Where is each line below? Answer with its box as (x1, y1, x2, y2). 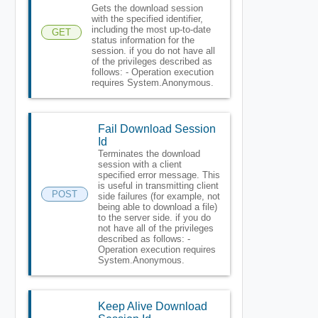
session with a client (97, 158, 182, 170)
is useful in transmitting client (97, 180, 219, 191)
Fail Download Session (97, 122, 216, 135)
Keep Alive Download (97, 300, 207, 312)
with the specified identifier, (91, 13, 203, 24)
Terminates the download (97, 148, 200, 159)
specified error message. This (97, 169, 220, 180)
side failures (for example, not (97, 190, 220, 202)
